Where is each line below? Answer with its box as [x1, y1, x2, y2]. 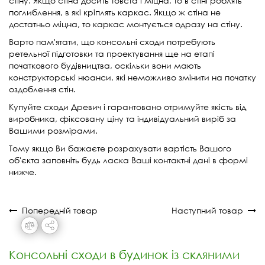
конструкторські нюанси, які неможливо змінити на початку [9, 71, 256, 83]
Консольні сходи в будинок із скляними [9, 247, 240, 261]
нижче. [9, 166, 37, 177]
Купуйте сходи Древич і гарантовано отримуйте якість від [9, 101, 246, 112]
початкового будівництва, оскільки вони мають [9, 59, 201, 71]
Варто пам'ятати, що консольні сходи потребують [9, 35, 215, 47]
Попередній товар [17, 204, 98, 216]
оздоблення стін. [9, 83, 76, 95]
